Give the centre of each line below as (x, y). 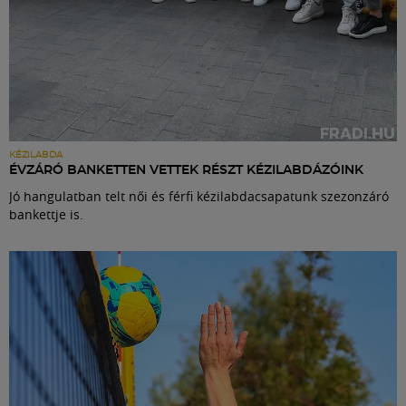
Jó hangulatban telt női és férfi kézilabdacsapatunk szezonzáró (199, 196)
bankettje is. (46, 214)
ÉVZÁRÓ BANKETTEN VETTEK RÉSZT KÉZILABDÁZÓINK (186, 170)
